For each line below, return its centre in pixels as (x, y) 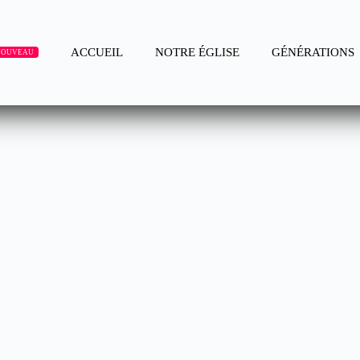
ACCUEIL (97, 52)
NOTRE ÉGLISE (198, 52)
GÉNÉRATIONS (313, 52)
